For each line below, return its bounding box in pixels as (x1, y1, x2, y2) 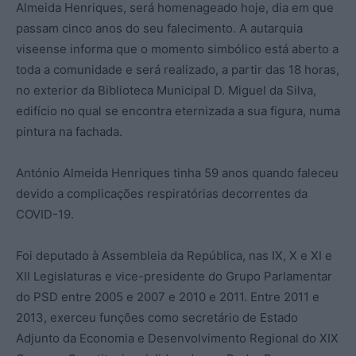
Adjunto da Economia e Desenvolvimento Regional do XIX (16, 330, 339, 346)
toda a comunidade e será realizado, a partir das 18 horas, (16, 61, 339, 77)
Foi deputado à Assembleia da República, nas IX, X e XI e (16, 247, 332, 263)
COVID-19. (16, 206, 74, 222)
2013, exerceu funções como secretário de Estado (16, 309, 298, 325)
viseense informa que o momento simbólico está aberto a (16, 41, 339, 56)
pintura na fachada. (16, 123, 122, 139)
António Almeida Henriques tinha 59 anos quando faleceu (16, 164, 339, 180)
